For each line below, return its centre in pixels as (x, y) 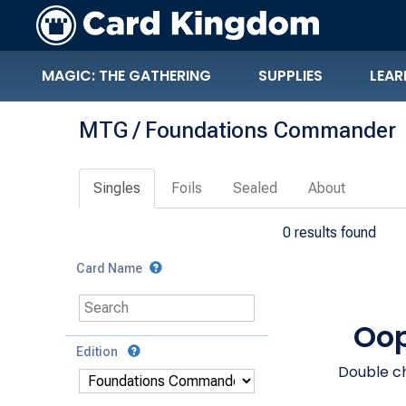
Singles (117, 188)
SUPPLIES (290, 76)
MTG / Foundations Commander (237, 130)
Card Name (109, 268)
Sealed (255, 188)
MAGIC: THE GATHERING (126, 76)
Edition (98, 351)
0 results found (329, 232)
